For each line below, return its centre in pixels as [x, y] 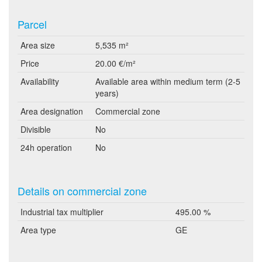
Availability [40, 81]
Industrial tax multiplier [62, 212]
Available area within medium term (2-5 [168, 81]
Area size [38, 45]
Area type [38, 230]
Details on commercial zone [82, 191]
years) [107, 93]
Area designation [52, 111]
